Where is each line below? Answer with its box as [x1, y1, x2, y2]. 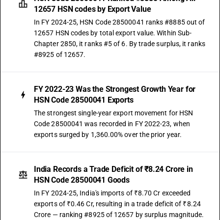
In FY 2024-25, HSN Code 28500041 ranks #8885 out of [34, 18, 205, 26]
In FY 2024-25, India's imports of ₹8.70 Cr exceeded [34, 189, 191, 197]
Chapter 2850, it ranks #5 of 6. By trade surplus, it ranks [34, 40, 205, 48]
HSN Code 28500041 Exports [34, 95, 134, 105]
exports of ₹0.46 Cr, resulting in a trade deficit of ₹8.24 [34, 200, 201, 208]
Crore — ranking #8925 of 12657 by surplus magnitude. [34, 211, 204, 219]
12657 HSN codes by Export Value [34, 4, 151, 14]
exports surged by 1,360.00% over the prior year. [34, 131, 182, 138]
